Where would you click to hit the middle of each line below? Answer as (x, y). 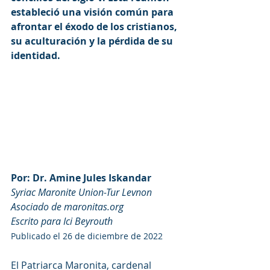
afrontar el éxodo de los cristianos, (95, 27)
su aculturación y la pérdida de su (93, 41)
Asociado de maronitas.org (67, 206)
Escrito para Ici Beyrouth (62, 221)
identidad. (36, 55)
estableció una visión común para (93, 12)
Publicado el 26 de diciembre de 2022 (87, 236)
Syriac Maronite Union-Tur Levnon (81, 192)
